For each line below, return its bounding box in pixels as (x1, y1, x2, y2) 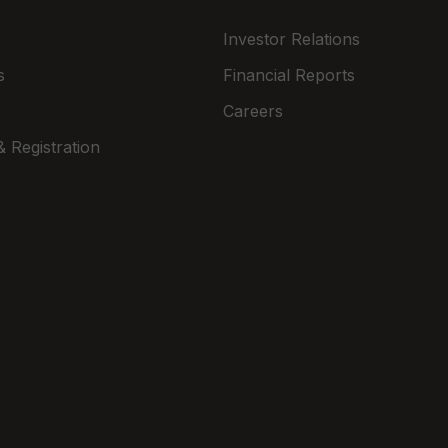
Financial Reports (222, 64, 355, 85)
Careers (222, 100, 283, 121)
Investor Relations (222, 28, 360, 49)
